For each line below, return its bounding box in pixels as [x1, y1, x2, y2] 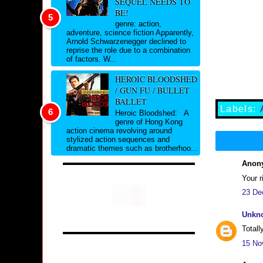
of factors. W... [66, 55, 117, 64]
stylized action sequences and [66, 134, 170, 144]
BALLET [114, 96, 147, 107]
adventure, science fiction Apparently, [66, 28, 194, 38]
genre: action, [114, 19, 161, 29]
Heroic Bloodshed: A [114, 108, 188, 117]
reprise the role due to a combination [66, 46, 190, 55]
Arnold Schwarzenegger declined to [66, 37, 186, 46]
